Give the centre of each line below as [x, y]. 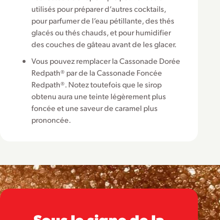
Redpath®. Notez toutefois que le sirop [96, 84]
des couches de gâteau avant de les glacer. [104, 44]
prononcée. [51, 120]
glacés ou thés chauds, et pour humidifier [101, 32]
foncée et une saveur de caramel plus [95, 108]
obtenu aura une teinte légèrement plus [99, 96]
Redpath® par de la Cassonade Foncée [97, 73]
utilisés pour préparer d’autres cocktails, [99, 8]
